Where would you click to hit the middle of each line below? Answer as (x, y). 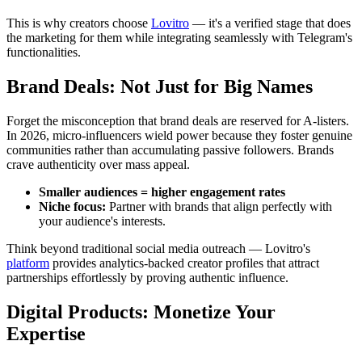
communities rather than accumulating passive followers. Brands (170, 150)
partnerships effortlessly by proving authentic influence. (147, 278)
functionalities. (44, 53)
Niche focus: (72, 207)
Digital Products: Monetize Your (141, 312)
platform (28, 263)
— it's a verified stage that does (270, 23)
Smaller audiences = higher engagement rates (162, 192)
